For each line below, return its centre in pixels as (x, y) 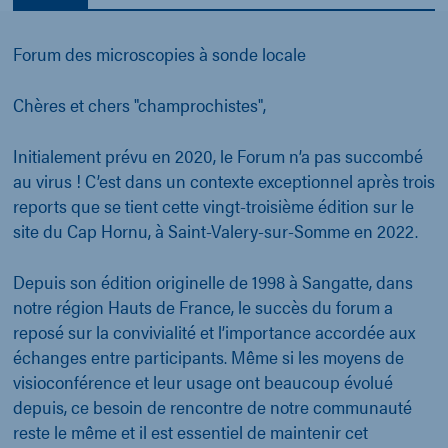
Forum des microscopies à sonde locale (159, 54)
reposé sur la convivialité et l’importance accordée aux (214, 332)
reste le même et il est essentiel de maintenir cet (190, 432)
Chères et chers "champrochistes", (139, 105)
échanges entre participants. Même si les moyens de (208, 357)
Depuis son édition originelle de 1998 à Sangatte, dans (213, 282)
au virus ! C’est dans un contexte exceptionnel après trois (224, 181)
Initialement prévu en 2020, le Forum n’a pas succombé (218, 156)
